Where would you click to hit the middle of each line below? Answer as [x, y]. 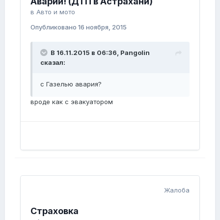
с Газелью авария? [71, 84]
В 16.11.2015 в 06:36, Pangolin [100, 53]
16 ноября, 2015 [102, 27]
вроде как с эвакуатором [72, 102]
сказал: [53, 63]
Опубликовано [54, 27]
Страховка [55, 211]
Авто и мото [56, 12]
